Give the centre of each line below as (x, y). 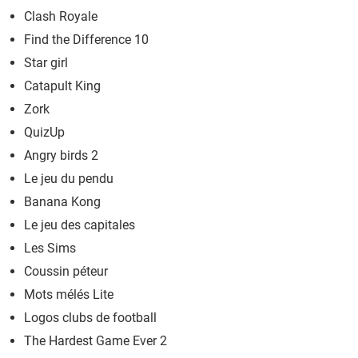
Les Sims (50, 248)
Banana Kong (62, 201)
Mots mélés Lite (69, 294)
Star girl (46, 62)
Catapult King (62, 86)
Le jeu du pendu (69, 178)
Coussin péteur (66, 271)
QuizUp (44, 132)
